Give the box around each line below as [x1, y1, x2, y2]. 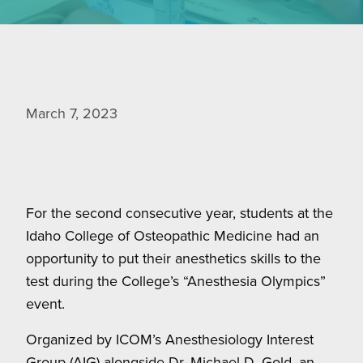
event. [26, 293, 65, 314]
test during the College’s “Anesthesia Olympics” [26, 271, 326, 292]
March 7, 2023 [26, 103, 117, 124]
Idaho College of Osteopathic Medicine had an [26, 225, 319, 246]
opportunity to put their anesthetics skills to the [26, 248, 321, 269]
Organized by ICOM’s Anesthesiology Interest [26, 329, 314, 350]
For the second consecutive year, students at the [26, 203, 333, 224]
